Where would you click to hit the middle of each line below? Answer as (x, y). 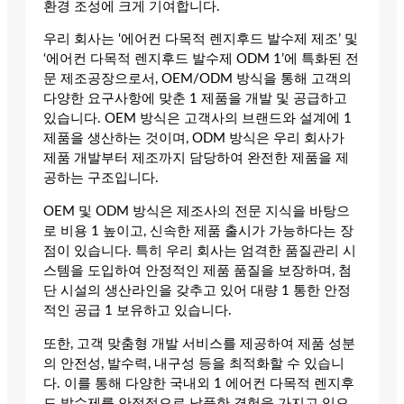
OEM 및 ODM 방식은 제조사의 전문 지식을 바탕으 (197, 212)
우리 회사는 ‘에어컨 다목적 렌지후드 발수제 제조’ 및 (201, 40)
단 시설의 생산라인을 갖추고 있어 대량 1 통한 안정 (197, 291)
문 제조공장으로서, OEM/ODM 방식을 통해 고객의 (197, 79)
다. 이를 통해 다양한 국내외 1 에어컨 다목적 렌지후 (199, 383)
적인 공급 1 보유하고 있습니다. (138, 311)
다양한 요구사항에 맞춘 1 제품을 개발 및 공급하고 (195, 99)
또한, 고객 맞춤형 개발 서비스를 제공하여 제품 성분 (199, 344)
